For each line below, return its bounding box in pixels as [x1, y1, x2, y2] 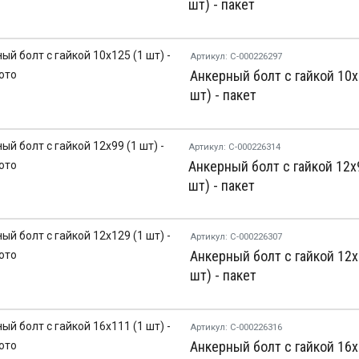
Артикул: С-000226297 [189, 50, 282, 62]
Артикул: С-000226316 [189, 322, 282, 333]
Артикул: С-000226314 [188, 141, 280, 152]
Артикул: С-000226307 [189, 232, 282, 243]
